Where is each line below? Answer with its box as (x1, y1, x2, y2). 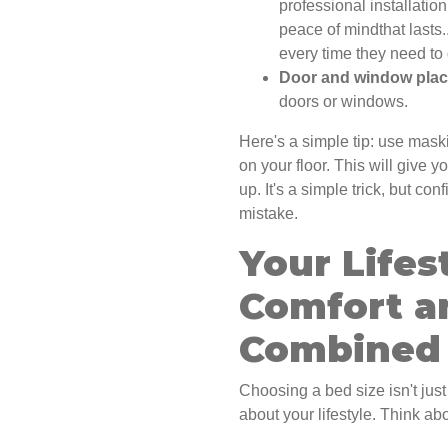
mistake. (239, 205, 298, 223)
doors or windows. (279, 93, 408, 111)
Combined (239, 327, 441, 372)
